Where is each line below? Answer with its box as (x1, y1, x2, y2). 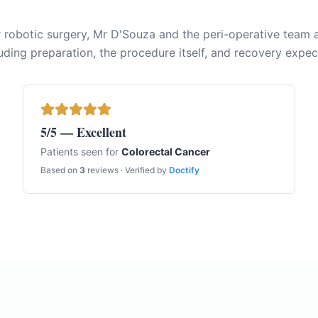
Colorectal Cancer (121, 146, 210, 158)
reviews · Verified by (85, 165, 167, 175)
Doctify (169, 165, 199, 175)
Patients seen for (40, 146, 121, 158)
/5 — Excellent (47, 123, 126, 141)
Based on (40, 165, 79, 175)
